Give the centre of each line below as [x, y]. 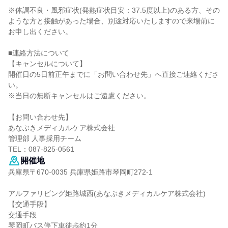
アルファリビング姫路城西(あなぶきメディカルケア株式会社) [107, 193]
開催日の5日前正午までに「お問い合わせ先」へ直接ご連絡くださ [113, 74]
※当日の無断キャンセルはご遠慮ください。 [79, 96]
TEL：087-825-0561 [41, 149]
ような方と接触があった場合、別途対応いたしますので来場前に [111, 21]
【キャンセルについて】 [47, 64]
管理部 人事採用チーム [45, 138]
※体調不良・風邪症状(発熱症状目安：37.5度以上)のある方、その [114, 10]
